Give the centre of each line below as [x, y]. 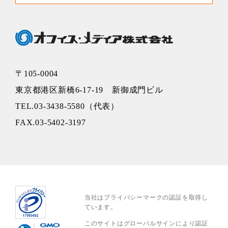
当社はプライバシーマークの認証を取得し [146, 197]
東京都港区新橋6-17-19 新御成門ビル [89, 90]
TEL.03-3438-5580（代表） [67, 106]
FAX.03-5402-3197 [51, 123]
